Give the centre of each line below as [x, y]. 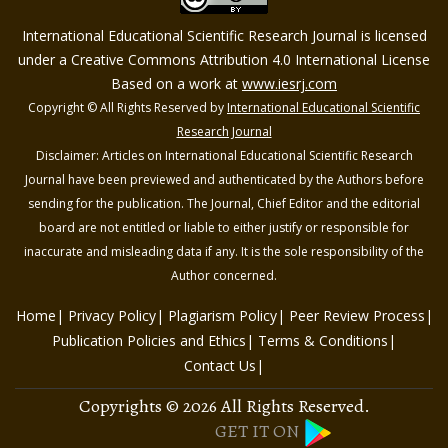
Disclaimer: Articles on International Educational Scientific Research [224, 156]
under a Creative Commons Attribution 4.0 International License [224, 60]
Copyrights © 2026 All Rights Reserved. [224, 406]
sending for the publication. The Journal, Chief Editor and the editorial [224, 204]
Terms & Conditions [323, 341]
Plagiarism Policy [222, 316]
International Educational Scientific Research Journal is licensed [224, 36]
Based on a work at [176, 84]
